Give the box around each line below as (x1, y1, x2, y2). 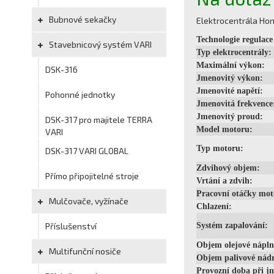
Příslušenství (45, 221, 97, 231)
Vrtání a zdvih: (196, 176, 253, 185)
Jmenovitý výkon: (196, 73, 263, 83)
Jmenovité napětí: (196, 86, 263, 95)
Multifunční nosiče (47, 246, 121, 256)
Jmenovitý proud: (196, 112, 263, 121)
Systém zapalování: (196, 221, 268, 230)
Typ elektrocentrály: (196, 48, 272, 57)
